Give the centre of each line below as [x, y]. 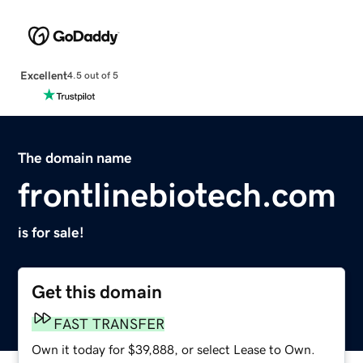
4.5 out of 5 [92, 76]
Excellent [43, 75]
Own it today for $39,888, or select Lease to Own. [174, 349]
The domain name [75, 158]
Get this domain [97, 292]
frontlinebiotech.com [177, 195]
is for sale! [51, 232]
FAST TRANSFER [109, 324]
